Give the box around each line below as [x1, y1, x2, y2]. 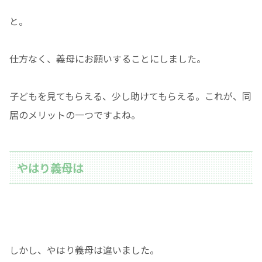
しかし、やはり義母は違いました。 [9, 243, 159, 257]
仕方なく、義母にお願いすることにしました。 [9, 51, 206, 66]
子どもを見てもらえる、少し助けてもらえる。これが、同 [9, 89, 251, 104]
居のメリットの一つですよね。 [9, 108, 140, 122]
